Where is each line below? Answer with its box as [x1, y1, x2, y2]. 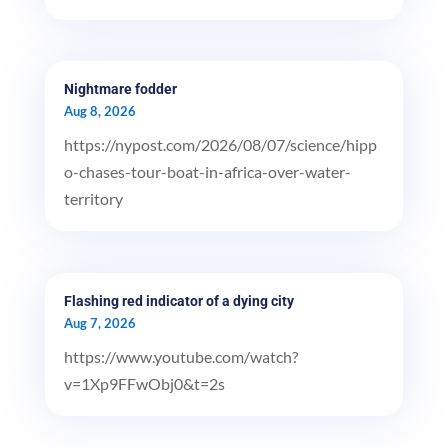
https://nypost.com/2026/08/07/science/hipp [63, 135, 377, 155]
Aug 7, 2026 [63, 314, 136, 331]
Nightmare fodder [63, 81, 177, 98]
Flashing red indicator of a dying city [63, 292, 294, 309]
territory [63, 189, 123, 209]
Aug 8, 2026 [63, 103, 136, 120]
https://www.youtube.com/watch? [63, 346, 298, 366]
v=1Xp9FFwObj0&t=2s [63, 373, 225, 393]
